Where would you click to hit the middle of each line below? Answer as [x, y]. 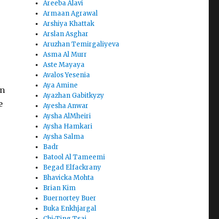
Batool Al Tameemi [74, 157]
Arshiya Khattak [69, 24]
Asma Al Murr [65, 55]
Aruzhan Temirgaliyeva [81, 44]
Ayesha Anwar [66, 106]
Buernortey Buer [70, 198]
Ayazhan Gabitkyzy [74, 96]
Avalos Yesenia [67, 75]
